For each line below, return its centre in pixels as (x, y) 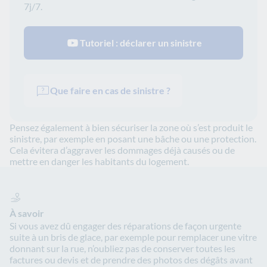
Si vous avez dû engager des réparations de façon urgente (125, 226)
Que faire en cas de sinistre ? (110, 91)
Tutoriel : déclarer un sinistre (141, 43)
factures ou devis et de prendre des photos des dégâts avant (131, 260)
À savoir (27, 213)
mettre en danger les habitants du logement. (99, 162)
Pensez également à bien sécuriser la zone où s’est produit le (131, 128)
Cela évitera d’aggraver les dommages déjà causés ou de (122, 150)
